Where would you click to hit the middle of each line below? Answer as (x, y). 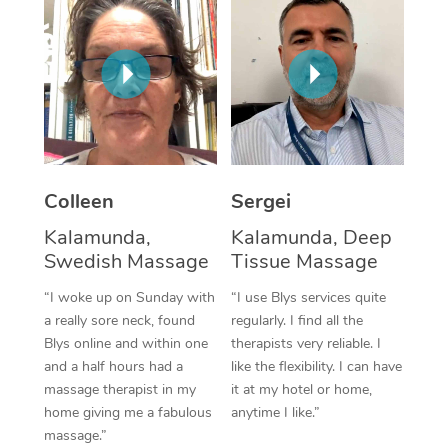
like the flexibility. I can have (316, 366)
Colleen (78, 201)
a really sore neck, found (119, 320)
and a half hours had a (113, 366)
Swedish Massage (126, 261)
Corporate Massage (352, 38)
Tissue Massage (304, 261)
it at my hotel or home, (301, 389)
